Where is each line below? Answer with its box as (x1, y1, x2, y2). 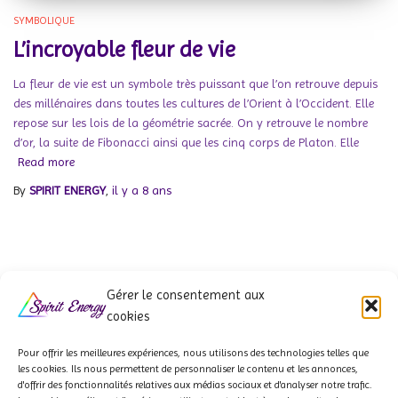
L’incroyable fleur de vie (13, 36, 235, 62)
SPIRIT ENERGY (29, 182, 106, 197)
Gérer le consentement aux (107, 287, 265, 303)
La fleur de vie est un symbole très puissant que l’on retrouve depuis (13, 76, 378, 91)
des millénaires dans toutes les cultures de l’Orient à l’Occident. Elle (13, 95, 374, 110)
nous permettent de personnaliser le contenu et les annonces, (81, 362, 358, 375)
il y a (112, 182, 142, 197)
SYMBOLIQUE (13, 13, 75, 27)
